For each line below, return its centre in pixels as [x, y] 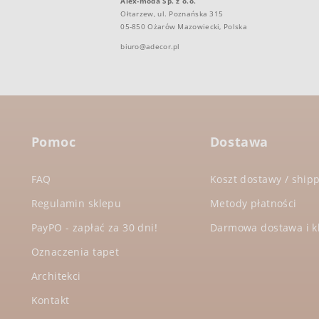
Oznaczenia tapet [75, 251]
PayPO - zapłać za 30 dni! [94, 227]
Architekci [56, 276]
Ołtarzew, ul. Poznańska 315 [172, 13]
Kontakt [50, 300]
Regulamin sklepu [76, 203]
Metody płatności [253, 203]
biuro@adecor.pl [150, 46]
